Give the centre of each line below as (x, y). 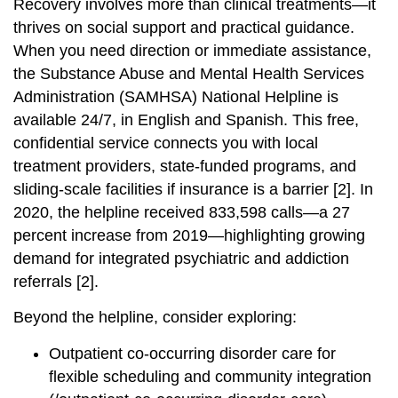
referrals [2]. (56, 282)
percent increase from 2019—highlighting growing (189, 236)
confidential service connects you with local (166, 143)
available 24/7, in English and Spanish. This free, (186, 120)
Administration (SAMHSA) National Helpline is (176, 97)
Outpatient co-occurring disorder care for (192, 353)
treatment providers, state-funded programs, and (185, 167)
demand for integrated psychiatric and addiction (181, 259)
